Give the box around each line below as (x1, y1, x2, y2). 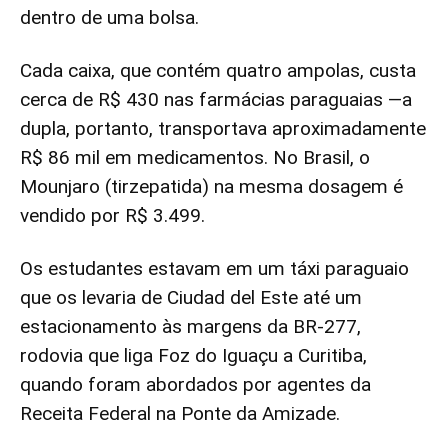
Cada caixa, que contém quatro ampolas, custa (20, 59, 416, 82)
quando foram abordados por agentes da (20, 373, 371, 396)
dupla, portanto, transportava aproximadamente (20, 117, 426, 140)
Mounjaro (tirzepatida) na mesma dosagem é (20, 175, 403, 198)
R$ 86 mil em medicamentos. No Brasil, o (20, 146, 370, 169)
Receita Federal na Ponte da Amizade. (20, 402, 340, 425)
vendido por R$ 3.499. (20, 204, 205, 227)
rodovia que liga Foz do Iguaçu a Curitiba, (20, 344, 367, 367)
